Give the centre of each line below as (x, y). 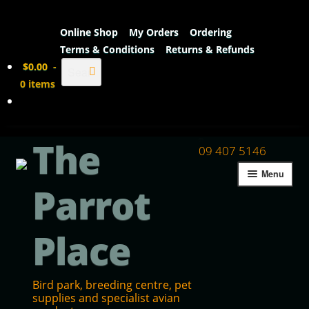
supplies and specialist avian (106, 298)
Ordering (210, 32)
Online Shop (89, 32)
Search (80, 65)
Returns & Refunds (210, 49)
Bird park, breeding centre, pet (112, 285)
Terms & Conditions (107, 49)
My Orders (153, 32)
